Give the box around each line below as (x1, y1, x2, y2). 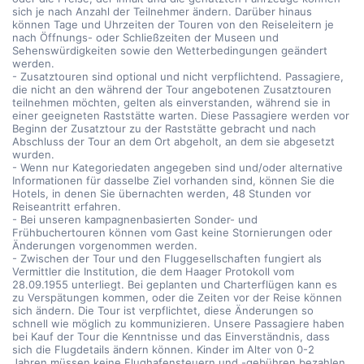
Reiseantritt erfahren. (12, 200, 121, 213)
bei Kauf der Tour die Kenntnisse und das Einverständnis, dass (12, 330, 330, 343)
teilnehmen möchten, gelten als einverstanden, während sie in (12, 96, 331, 109)
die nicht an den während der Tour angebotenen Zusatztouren (12, 83, 331, 96)
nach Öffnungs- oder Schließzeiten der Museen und (12, 31, 279, 44)
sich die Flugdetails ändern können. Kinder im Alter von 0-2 (12, 343, 314, 356)
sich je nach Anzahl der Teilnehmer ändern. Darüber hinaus (12, 5, 312, 18)
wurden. (12, 148, 54, 161)
